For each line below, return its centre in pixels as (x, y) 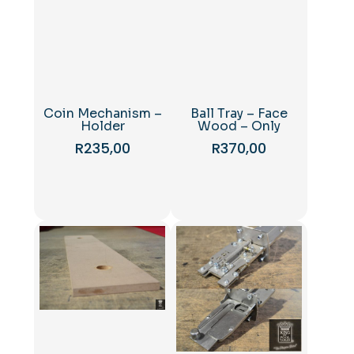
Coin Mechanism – (102, 113)
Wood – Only (239, 126)
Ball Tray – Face (239, 113)
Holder (102, 126)
